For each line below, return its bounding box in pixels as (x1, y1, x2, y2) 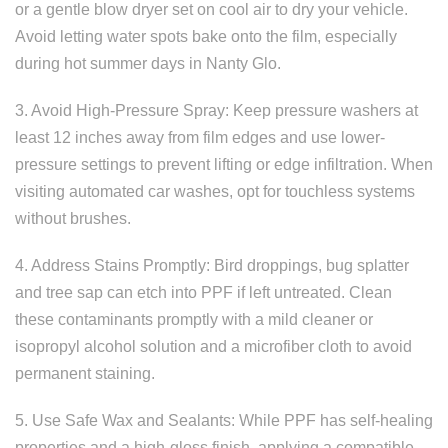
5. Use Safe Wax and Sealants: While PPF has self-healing (15, 412, 433, 429)
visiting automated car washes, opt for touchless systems (15, 183, 415, 200)
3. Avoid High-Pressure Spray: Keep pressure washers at (15, 102, 418, 119)
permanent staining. (15, 365, 155, 382)
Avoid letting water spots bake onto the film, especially (15, 28, 397, 45)
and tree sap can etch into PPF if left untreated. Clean (15, 284, 392, 301)
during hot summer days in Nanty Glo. (15, 55, 281, 72)
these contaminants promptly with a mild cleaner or (15, 311, 373, 328)
